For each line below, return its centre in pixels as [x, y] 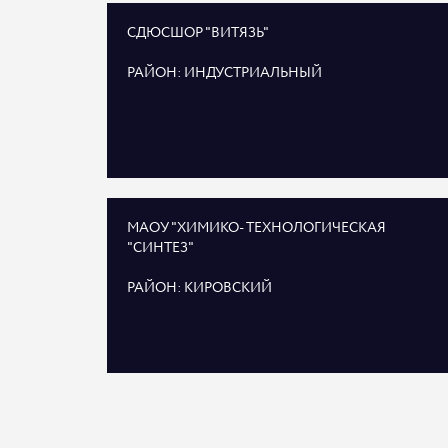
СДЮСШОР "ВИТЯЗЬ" [198, 33]
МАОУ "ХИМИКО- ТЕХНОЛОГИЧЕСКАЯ [256, 228]
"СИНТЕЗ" [160, 248]
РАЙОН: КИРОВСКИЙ [199, 288]
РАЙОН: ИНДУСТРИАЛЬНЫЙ [224, 73]
